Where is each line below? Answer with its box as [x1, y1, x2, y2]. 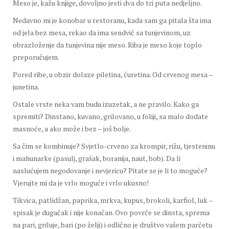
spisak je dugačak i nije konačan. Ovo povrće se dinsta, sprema [13, 208, 210, 218]
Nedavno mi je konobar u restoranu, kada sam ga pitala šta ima [13, 15, 211, 26]
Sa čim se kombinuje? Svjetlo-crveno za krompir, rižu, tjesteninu [13, 141, 215, 151]
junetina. [13, 82, 39, 92]
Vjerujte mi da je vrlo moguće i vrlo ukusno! [13, 178, 149, 188]
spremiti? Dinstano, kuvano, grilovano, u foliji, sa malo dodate [13, 111, 208, 122]
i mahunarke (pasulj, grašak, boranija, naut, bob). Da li [13, 153, 180, 164]
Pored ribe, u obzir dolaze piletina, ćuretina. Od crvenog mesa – [13, 70, 213, 80]
